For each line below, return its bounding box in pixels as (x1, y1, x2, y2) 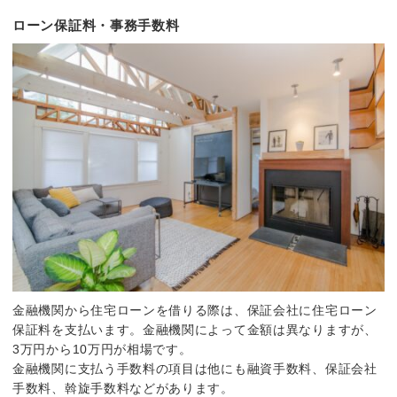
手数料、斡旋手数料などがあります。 (12, 380, 234, 395)
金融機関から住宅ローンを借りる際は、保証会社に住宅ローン (12, 302, 378, 317)
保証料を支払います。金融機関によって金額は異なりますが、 (12, 322, 378, 337)
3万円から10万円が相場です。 (12, 341, 192, 356)
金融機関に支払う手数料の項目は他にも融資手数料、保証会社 (12, 361, 378, 376)
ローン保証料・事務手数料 (12, 17, 180, 33)
